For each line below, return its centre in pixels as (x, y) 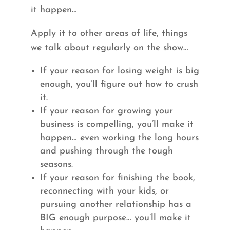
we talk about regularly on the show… (109, 48)
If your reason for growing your (106, 111)
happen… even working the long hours (119, 138)
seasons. (56, 164)
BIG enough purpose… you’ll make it (115, 218)
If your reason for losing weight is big (119, 71)
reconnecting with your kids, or (104, 191)
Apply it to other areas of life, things (109, 33)
